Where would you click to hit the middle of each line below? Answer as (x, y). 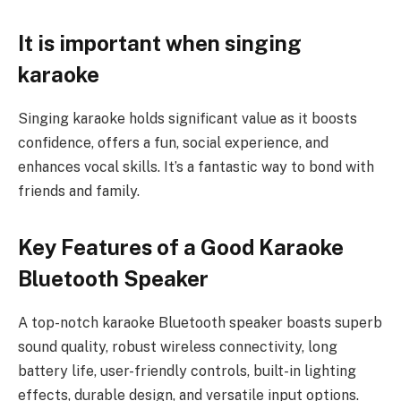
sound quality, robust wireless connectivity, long (178, 346)
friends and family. (79, 191)
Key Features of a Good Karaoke (181, 247)
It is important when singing (160, 43)
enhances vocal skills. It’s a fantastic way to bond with (196, 166)
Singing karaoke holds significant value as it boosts (188, 118)
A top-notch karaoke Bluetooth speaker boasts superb (200, 322)
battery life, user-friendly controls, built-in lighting (187, 371)
